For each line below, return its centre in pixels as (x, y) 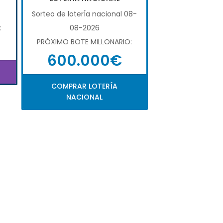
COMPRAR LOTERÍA (85, 86)
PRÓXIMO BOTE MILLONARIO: (85, 42)
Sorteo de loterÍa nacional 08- (85, 14)
